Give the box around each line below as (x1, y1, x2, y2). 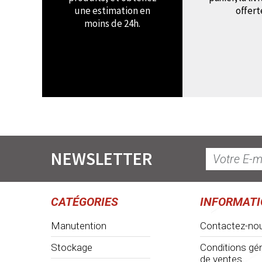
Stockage (51, 242, 92, 253)
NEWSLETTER (51, 147, 152, 170)
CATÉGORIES (51, 195, 118, 209)
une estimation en (74, 4, 150, 17)
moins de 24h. (84, 17, 140, 30)
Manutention (51, 220, 106, 232)
